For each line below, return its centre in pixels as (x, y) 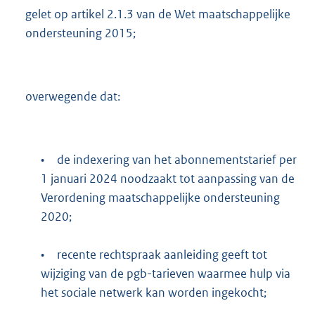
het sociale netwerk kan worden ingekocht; (153, 293)
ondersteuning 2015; (81, 33)
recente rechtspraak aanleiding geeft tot (162, 255)
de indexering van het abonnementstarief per (176, 160)
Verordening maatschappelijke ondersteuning (160, 198)
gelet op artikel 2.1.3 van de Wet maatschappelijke (158, 14)
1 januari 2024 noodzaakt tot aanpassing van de (167, 179)
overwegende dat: (73, 96)
